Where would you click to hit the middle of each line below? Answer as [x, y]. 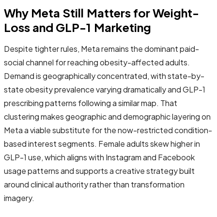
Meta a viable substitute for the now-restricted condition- [108, 130]
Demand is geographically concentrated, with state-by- [104, 76]
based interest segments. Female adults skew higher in [102, 143]
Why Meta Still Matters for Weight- [101, 12]
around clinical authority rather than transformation [94, 184]
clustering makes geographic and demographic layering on [107, 116]
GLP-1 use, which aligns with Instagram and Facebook [99, 157]
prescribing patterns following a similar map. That [91, 103]
